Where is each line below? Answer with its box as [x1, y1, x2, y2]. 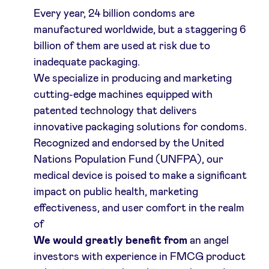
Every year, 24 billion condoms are [33, 8, 195, 19]
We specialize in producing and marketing [33, 73, 232, 84]
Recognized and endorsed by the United [33, 138, 224, 149]
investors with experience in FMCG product [33, 251, 246, 262]
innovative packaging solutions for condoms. [33, 121, 247, 133]
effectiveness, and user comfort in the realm [33, 202, 244, 214]
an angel [187, 235, 229, 246]
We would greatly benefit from [33, 235, 187, 246]
